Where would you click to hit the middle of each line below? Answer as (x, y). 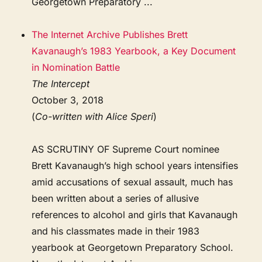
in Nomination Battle (76, 67)
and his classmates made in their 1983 (116, 231)
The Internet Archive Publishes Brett (110, 34)
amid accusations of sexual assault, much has (132, 182)
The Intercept (61, 83)
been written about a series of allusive (116, 198)
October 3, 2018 (68, 100)
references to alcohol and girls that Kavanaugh (135, 214)
